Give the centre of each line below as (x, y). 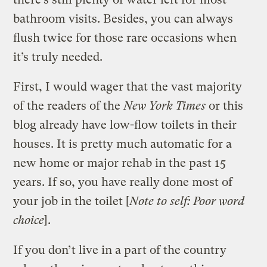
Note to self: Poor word (187, 201)
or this (225, 105)
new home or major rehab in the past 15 (120, 163)
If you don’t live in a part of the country (120, 250)
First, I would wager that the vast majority (128, 86)
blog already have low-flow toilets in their (125, 125)
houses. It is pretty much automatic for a (123, 144)
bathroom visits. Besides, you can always (123, 18)
